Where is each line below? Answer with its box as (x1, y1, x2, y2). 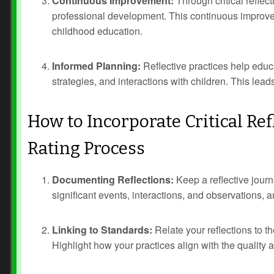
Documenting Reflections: (52, 172, 174, 187)
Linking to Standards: (52, 223, 152, 237)
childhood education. (52, 24, 143, 38)
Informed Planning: (52, 59, 141, 73)
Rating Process (28, 138, 145, 158)
